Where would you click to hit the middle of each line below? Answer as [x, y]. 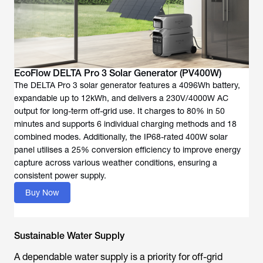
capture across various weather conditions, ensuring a [116, 163]
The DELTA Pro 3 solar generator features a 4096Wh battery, [127, 85]
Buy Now [42, 193]
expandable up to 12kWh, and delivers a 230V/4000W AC [121, 98]
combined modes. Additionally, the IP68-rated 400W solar [121, 137]
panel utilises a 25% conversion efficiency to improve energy [127, 150]
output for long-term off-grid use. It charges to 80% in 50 [119, 111]
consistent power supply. [60, 176]
